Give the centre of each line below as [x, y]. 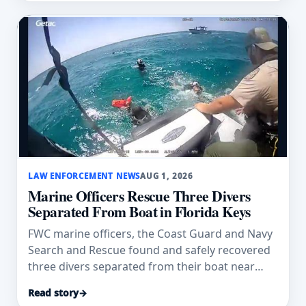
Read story [53, 293]
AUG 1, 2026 [167, 176]
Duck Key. [53, 283]
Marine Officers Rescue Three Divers [139, 196]
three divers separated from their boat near [141, 267]
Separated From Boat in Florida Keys [139, 212]
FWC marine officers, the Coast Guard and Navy [150, 234]
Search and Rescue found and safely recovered [149, 250]
